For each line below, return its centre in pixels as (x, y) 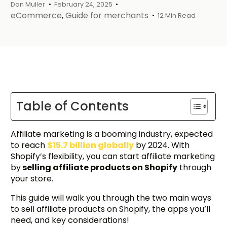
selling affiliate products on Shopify (99, 167)
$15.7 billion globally (91, 145)
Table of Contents (73, 106)
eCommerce (36, 15)
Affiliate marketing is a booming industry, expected (112, 134)
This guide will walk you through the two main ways (111, 198)
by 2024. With (162, 145)
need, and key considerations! (70, 220)
